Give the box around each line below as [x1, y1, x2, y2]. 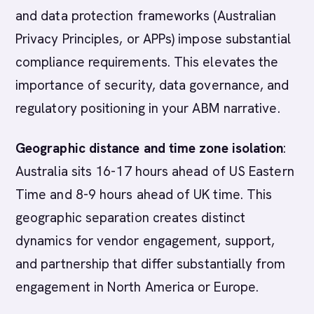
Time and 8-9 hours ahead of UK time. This [15, 186, 273, 203]
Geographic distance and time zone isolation [15, 139, 284, 157]
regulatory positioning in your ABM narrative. [15, 100, 280, 117]
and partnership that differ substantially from [15, 255, 285, 273]
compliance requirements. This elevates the [15, 53, 279, 71]
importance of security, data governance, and [15, 76, 289, 94]
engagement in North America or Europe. [15, 278, 259, 296]
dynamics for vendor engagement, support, [15, 232, 275, 250]
